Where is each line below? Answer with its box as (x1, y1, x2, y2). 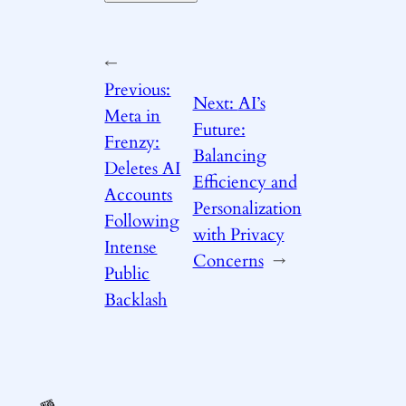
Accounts (104, 183, 173, 208)
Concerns (192, 248, 264, 273)
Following (104, 209, 180, 234)
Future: (192, 117, 246, 141)
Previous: (104, 78, 171, 102)
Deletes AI (104, 157, 181, 181)
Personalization (192, 196, 302, 220)
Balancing (192, 143, 266, 168)
